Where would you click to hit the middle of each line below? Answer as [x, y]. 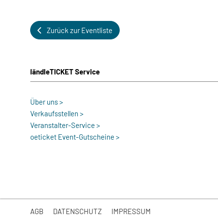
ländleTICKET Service [65, 72]
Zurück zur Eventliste [80, 30]
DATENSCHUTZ [77, 211]
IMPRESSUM [131, 211]
